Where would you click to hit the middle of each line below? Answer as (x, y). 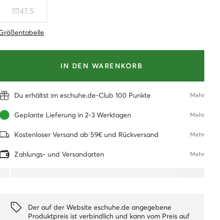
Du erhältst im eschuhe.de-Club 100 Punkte (83, 96)
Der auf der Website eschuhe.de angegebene (100, 207)
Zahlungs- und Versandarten (59, 154)
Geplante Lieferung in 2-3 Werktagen (73, 115)
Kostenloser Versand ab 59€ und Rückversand (87, 135)
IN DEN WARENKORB (102, 66)
